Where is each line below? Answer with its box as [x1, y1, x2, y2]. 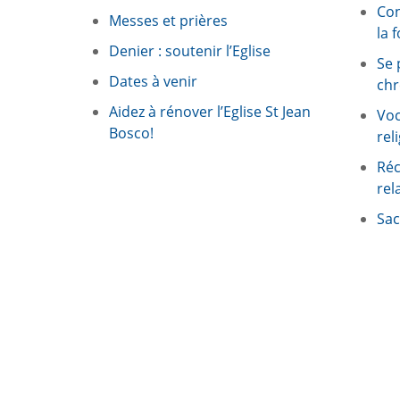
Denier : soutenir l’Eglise [109, 41, 271, 62]
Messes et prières [109, 11, 228, 31]
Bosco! [109, 123, 154, 144]
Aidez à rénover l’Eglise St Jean [109, 102, 311, 122]
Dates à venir [109, 71, 197, 92]
